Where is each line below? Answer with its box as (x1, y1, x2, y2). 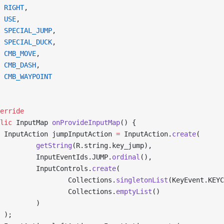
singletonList (116, 176, 168, 184)
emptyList (116, 187, 152, 195)
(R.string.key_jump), (72, 141, 152, 149)
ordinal (112, 153, 140, 161)
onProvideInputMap (52, 118, 120, 126)
